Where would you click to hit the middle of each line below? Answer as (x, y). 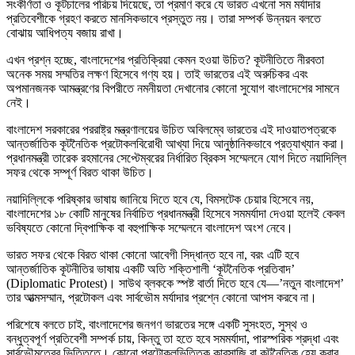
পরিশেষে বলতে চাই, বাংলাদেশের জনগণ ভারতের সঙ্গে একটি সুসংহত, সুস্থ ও (157, 325)
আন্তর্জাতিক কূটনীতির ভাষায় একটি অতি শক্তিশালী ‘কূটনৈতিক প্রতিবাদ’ (151, 269)
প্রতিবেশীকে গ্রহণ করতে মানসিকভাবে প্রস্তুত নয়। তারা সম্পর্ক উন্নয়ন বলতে (164, 19)
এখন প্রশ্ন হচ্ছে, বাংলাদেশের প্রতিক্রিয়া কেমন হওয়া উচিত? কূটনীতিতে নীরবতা (165, 60)
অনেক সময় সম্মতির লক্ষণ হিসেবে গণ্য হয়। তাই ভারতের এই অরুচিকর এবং (157, 74)
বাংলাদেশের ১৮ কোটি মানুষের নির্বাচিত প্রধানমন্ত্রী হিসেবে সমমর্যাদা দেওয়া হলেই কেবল (176, 214)
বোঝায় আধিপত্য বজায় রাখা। (65, 33)
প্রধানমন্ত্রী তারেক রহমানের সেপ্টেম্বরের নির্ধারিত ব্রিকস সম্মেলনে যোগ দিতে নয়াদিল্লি (176, 158)
